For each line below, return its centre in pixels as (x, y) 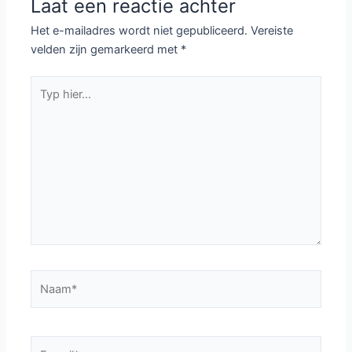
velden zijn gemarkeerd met (106, 49)
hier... (44, 103)
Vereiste (272, 30)
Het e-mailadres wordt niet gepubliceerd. (139, 30)
